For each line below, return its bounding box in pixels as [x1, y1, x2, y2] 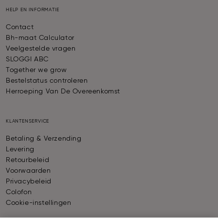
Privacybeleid [6, 178, 52, 185]
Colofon [6, 189, 32, 196]
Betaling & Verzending [6, 135, 82, 143]
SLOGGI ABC [6, 56, 49, 63]
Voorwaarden [6, 167, 51, 175]
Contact [6, 24, 34, 31]
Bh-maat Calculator [6, 35, 74, 42]
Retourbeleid [6, 157, 50, 164]
